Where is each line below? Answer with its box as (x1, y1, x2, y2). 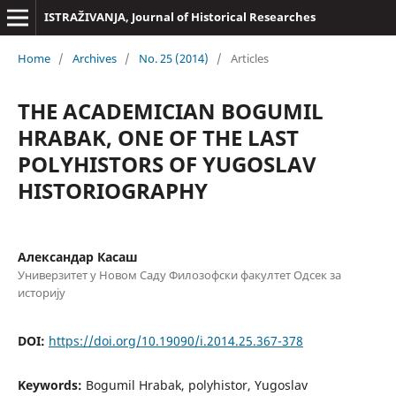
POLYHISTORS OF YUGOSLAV (17, 148, 316, 179)
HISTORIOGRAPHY (17, 175, 208, 205)
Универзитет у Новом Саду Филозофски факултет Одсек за (17, 266, 341, 283)
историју (17, 284, 65, 301)
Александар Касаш (17, 247, 138, 265)
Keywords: (17, 376, 86, 393)
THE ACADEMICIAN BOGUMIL (17, 95, 324, 126)
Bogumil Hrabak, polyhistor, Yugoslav (85, 376, 308, 393)
